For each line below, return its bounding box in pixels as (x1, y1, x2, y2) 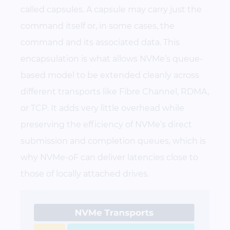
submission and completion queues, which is (21, 136, 206, 146)
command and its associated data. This (21, 37, 180, 47)
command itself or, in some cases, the (21, 21, 175, 31)
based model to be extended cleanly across (21, 70, 199, 80)
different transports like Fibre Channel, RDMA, (21, 86, 209, 97)
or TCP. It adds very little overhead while (21, 103, 184, 113)
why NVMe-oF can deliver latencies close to (21, 152, 198, 162)
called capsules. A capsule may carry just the (21, 4, 202, 14)
